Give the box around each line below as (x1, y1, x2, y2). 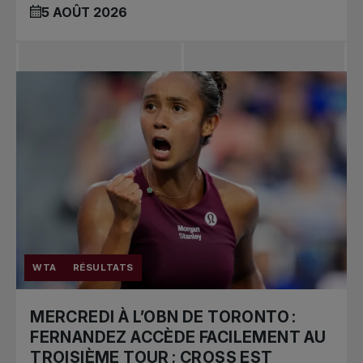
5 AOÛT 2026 (41, 4, 128, 21)
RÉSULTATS (72, 261, 134, 273)
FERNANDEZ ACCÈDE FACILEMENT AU (30, 327, 327, 347)
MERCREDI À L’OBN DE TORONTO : (30, 306, 297, 327)
